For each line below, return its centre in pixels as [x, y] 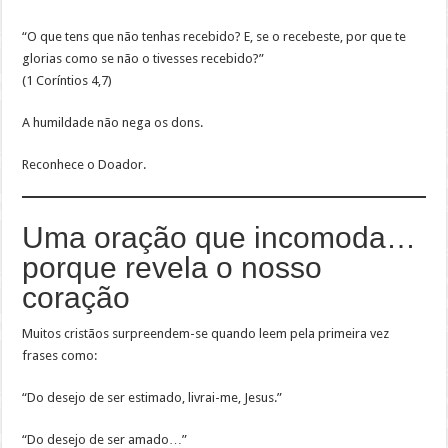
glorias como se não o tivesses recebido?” [143, 59]
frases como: [60, 356]
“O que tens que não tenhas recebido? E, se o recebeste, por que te [214, 37]
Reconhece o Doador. [84, 165]
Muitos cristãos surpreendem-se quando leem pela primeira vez [206, 334]
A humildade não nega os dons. [113, 123]
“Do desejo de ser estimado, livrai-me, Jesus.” [152, 398]
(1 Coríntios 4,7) [67, 81]
